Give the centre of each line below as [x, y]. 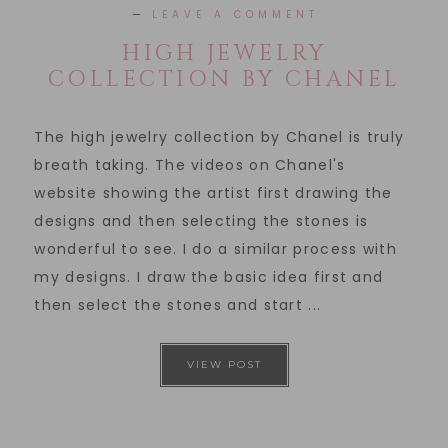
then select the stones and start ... [178, 304]
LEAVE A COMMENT [235, 14]
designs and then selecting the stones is [201, 220]
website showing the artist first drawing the [213, 192]
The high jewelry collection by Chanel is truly [219, 136]
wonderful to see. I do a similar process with [215, 248]
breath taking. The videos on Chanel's [190, 164]
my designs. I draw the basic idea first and [209, 276]
